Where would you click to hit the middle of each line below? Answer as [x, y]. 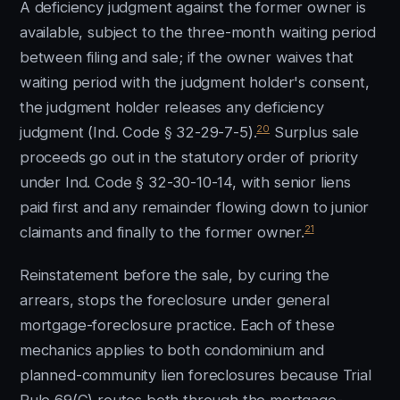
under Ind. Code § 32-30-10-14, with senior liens [185, 182]
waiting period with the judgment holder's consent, [195, 82]
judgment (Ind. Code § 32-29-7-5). [138, 132]
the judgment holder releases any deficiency [172, 107]
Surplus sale [314, 132]
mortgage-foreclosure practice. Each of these [177, 325]
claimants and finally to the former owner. [162, 232]
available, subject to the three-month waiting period [198, 32]
